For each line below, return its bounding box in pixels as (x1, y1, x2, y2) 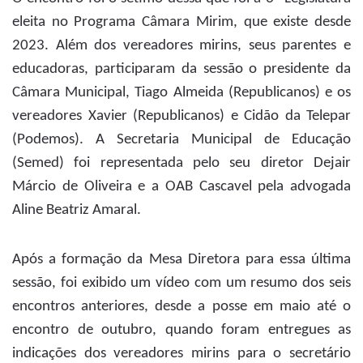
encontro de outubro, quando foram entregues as (12, 322, 351, 339)
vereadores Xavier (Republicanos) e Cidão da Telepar (12, 109, 351, 125)
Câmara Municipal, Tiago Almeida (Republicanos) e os (12, 85, 351, 101)
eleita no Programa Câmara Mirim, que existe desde (12, 15, 351, 31)
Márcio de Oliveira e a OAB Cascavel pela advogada (12, 179, 351, 195)
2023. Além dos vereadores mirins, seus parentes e (12, 38, 351, 54)
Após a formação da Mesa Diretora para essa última (12, 252, 351, 268)
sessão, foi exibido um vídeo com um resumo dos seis (12, 275, 351, 292)
